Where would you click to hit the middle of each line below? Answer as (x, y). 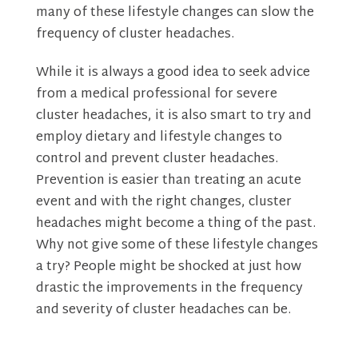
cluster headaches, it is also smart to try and (173, 117)
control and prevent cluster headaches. (157, 160)
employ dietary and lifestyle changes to (159, 138)
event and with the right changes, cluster (163, 203)
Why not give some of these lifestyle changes (177, 246)
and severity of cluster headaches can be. (163, 311)
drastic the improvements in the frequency (169, 289)
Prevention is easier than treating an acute (168, 181)
